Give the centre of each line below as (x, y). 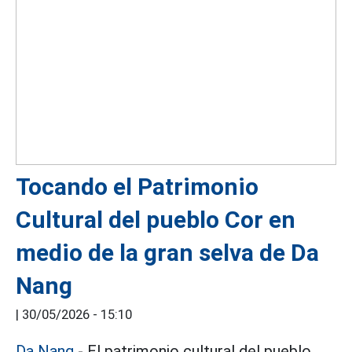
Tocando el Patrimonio (137, 187)
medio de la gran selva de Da (167, 253)
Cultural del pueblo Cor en (156, 220)
